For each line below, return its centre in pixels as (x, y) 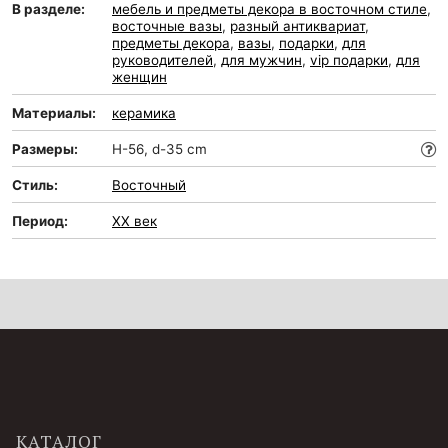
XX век (134, 221)
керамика (144, 113)
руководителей (162, 60)
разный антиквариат (297, 26)
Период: (40, 221)
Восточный (149, 185)
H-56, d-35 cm (159, 149)
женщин (139, 77)
